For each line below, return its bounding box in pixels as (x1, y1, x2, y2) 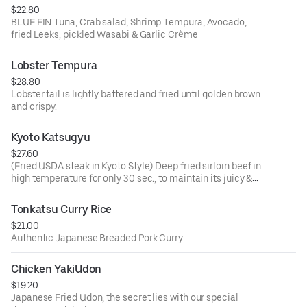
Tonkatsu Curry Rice (11, 203, 112, 217)
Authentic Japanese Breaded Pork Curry (11, 232, 184, 244)
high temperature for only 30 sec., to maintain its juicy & (11, 173, 253, 184)
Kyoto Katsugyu (11, 131, 90, 145)
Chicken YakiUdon (11, 262, 101, 276)
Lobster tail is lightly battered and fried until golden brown (11, 88, 261, 100)
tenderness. (11, 185, 62, 197)
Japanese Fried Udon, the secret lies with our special (11, 292, 238, 304)
